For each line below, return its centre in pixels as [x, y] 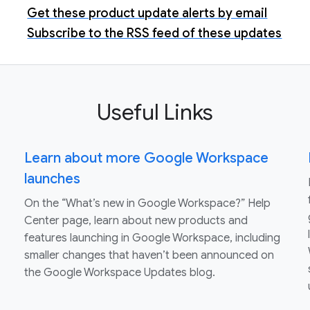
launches [52, 179]
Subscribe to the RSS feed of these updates [155, 34]
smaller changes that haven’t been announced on [149, 256]
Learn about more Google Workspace [146, 158]
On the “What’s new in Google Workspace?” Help [147, 204]
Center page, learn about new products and [136, 221]
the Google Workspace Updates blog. [119, 273]
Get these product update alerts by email [147, 13]
